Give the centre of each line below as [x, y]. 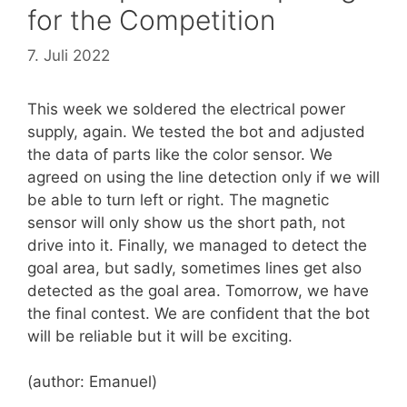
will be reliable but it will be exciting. [160, 336]
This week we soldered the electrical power [186, 109]
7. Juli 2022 [69, 55]
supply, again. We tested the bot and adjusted [196, 131]
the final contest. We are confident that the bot [199, 313]
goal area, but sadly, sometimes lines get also [194, 268]
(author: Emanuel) [92, 382]
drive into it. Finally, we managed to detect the [197, 245]
